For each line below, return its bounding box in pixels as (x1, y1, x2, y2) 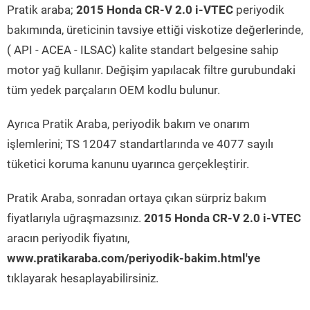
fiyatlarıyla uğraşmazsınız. (7, 211, 144, 225)
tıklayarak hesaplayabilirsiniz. (7, 271, 158, 285)
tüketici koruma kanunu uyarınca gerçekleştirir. (7, 157, 249, 171)
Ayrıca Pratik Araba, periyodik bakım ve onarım (7, 117, 250, 131)
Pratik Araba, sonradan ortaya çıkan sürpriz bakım (7, 191, 266, 205)
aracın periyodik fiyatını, (7, 231, 129, 245)
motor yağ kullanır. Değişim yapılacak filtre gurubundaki (7, 63, 295, 77)
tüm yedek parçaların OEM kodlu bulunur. (7, 83, 220, 97)
